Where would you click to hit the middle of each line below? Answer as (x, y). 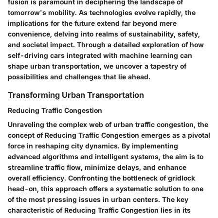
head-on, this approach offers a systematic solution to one (106, 189)
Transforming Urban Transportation (76, 95)
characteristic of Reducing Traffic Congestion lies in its (99, 210)
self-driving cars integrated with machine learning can (100, 55)
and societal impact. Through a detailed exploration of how (106, 45)
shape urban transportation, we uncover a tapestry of (97, 66)
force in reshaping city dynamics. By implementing (93, 146)
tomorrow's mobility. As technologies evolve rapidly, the (102, 13)
